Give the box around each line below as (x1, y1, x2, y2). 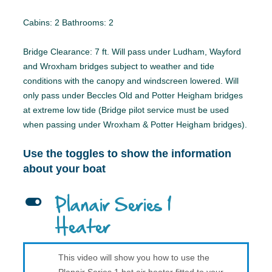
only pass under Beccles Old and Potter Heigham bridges (23, 90, 243, 101)
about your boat (23, 163, 106, 175)
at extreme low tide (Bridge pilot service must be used (23, 105, 229, 115)
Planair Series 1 (55, 194, 172, 219)
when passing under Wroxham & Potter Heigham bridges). (23, 120, 247, 130)
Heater (55, 216, 110, 240)
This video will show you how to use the (58, 253, 209, 263)
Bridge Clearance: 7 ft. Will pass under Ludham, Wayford (23, 47, 241, 57)
